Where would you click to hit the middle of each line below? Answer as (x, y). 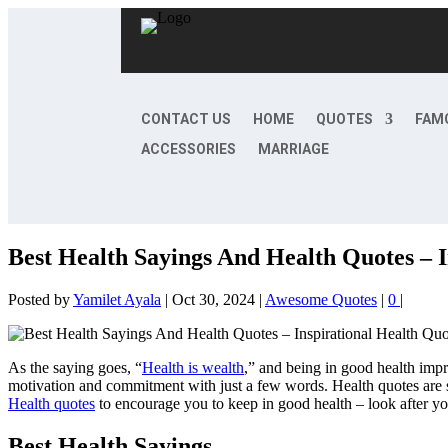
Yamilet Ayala (117, 300)
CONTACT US (185, 119)
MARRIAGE (293, 149)
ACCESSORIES (188, 149)
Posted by (40, 300)
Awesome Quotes (321, 300)
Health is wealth (193, 368)
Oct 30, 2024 (213, 300)
